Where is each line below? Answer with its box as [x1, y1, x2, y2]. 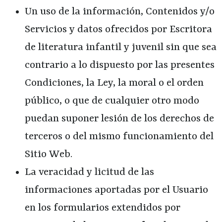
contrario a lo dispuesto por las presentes [25, 59, 215, 71]
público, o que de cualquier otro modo [25, 95, 199, 107]
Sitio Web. [25, 148, 72, 161]
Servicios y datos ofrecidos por [25, 23, 169, 36]
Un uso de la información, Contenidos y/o [25, 5, 215, 18]
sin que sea [164, 41, 217, 54]
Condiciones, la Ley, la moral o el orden [25, 77, 204, 89]
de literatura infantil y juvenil [25, 41, 164, 54]
